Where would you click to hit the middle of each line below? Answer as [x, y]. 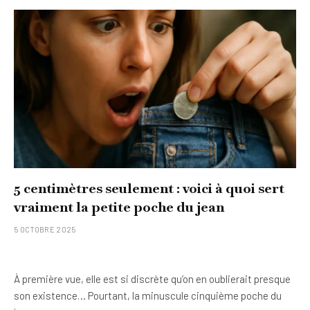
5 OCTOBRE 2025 [45, 229]
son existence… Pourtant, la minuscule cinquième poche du [148, 295]
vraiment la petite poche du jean [119, 207]
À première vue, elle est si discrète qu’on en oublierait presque [152, 279]
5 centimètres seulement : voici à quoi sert [149, 188]
